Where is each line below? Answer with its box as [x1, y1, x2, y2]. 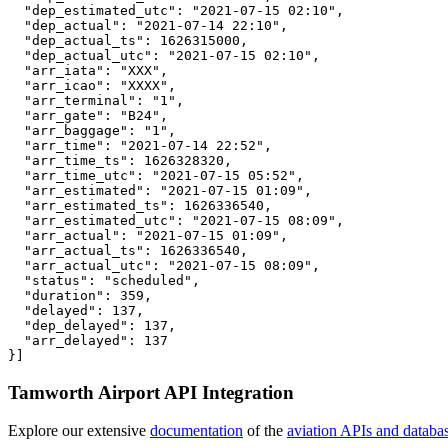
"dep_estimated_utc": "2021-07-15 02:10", [8, 2, 344, 18]
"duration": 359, [8, 287, 152, 303]
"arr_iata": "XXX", [8, 62, 168, 78]
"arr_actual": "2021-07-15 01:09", [8, 227, 288, 243]
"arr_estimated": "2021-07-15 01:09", [8, 182, 312, 198]
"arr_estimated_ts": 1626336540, [8, 197, 272, 213]
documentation [150, 422, 243, 440]
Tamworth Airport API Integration [8, 381, 294, 403]
